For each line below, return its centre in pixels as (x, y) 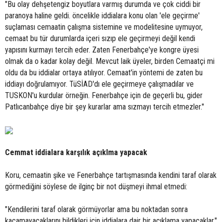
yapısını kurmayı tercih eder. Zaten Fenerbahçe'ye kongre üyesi (102, 50)
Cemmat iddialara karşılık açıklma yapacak (76, 152)
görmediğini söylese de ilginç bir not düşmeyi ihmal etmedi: (96, 187)
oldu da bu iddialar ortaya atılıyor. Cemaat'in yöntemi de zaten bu (104, 73)
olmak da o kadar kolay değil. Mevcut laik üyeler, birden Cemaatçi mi (110, 61)
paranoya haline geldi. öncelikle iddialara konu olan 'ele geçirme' (102, 16)
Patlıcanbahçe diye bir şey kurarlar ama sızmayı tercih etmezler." (105, 107)
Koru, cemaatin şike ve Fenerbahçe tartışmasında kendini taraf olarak (111, 175)
